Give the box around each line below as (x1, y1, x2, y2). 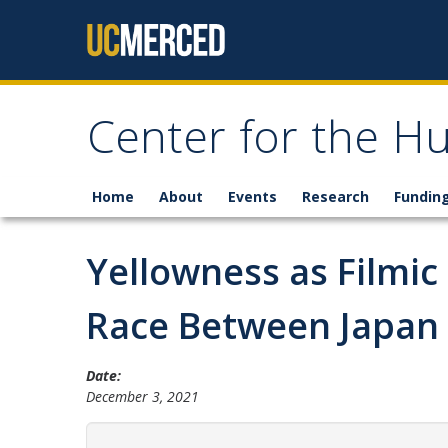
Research (302, 187, 369, 206)
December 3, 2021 (86, 387, 199, 406)
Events (228, 187, 277, 206)
